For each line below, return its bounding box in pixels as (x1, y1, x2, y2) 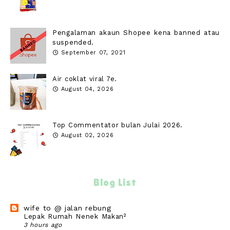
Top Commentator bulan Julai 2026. (52, 121, 183, 129)
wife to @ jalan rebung (24, 203, 111, 212)
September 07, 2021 (61, 49, 126, 56)
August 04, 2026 (61, 86, 114, 93)
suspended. (52, 39, 94, 47)
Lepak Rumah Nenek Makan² (24, 212, 127, 220)
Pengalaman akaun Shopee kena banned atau (52, 29, 220, 37)
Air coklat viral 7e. (52, 75, 117, 83)
